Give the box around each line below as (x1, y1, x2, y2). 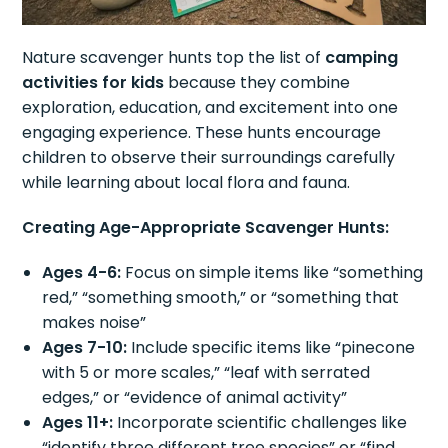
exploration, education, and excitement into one (22, 95, 399, 119)
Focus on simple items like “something (121, 260, 424, 284)
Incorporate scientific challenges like (113, 410, 408, 434)
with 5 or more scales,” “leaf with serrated (42, 360, 371, 384)
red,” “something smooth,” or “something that (42, 285, 400, 309)
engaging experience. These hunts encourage (22, 120, 382, 144)
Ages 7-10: (42, 335, 128, 359)
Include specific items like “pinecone (127, 335, 416, 359)
